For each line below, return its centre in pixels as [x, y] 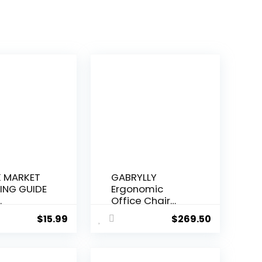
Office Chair [141, 201]
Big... [122, 213]
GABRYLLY [134, 177]
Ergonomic [137, 189]
